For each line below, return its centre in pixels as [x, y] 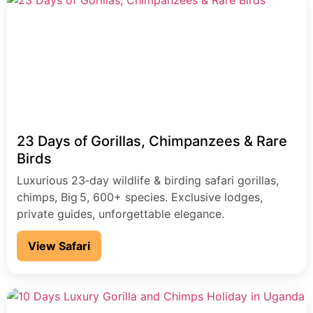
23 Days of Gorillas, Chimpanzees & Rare [152, 141]
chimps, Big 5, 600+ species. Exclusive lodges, [140, 197]
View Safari [59, 246]
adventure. [45, 19]
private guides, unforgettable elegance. [121, 214]
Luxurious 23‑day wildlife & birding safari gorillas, [148, 181]
